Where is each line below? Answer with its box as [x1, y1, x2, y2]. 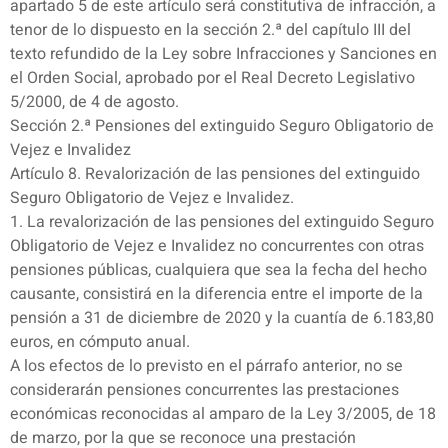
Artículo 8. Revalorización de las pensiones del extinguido [10, 162, 420, 187]
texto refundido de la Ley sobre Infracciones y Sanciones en [10, 42, 437, 67]
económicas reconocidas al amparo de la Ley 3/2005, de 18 [10, 402, 436, 427]
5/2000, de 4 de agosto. [10, 90, 179, 115]
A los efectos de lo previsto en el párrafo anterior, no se [10, 354, 403, 379]
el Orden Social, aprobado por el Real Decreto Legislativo [10, 66, 415, 91]
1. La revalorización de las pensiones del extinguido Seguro [10, 210, 434, 235]
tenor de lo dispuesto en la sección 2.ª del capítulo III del [10, 18, 411, 43]
